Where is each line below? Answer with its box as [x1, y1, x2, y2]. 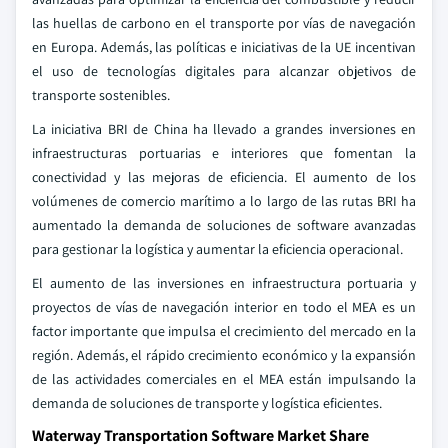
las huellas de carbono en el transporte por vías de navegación [32, 14, 416, 32]
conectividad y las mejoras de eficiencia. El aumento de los [32, 168, 416, 186]
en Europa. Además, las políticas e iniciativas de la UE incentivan [32, 38, 416, 56]
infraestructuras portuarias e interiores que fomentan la [32, 144, 416, 162]
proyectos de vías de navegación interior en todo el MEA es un [32, 298, 416, 316]
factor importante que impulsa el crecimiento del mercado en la [32, 322, 416, 340]
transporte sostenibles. [32, 86, 170, 104]
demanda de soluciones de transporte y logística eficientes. [32, 394, 382, 412]
